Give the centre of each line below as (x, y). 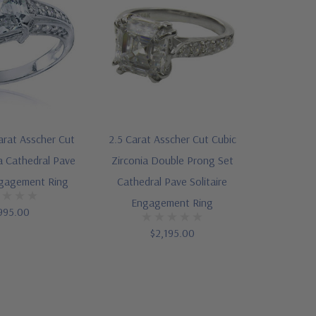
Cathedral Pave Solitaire (172, 182)
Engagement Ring (172, 203)
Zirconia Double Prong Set (172, 160)
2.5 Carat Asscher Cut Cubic (172, 139)
